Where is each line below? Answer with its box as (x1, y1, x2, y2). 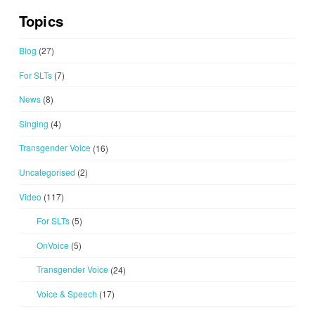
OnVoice (36, 238, 69, 251)
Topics (18, 10, 64, 31)
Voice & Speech (36, 287, 97, 300)
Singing (18, 117, 49, 129)
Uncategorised (18, 165, 75, 178)
